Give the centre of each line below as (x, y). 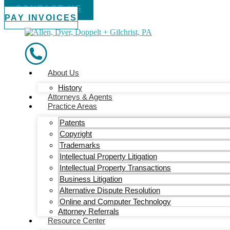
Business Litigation (91, 179)
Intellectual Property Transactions (115, 168)
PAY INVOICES (41, 18)
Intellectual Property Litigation (108, 156)
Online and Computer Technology (115, 202)
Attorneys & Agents (80, 97)
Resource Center (76, 221)
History (70, 88)
